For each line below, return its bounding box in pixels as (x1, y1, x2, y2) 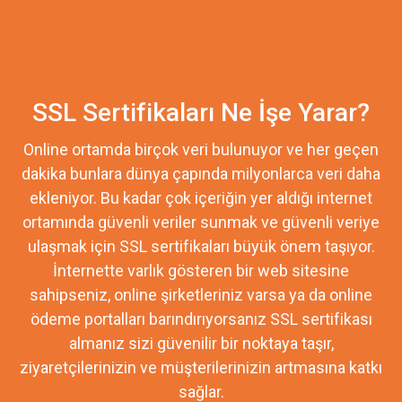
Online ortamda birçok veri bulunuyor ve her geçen (23, 139, 379, 159)
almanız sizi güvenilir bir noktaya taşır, (68, 333, 334, 353)
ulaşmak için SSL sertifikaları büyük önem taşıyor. (27, 236, 375, 256)
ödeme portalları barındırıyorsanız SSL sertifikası (30, 309, 372, 328)
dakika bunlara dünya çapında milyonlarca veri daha (22, 163, 380, 183)
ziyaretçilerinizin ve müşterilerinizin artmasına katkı (20, 357, 382, 377)
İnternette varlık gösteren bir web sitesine (53, 260, 349, 280)
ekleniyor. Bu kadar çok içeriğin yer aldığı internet (30, 188, 372, 207)
